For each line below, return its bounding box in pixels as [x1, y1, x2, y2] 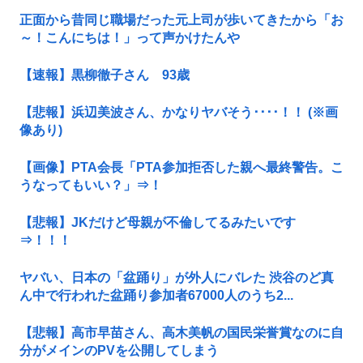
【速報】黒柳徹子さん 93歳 [19, 67, 190, 82]
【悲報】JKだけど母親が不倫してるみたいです [19, 215, 296, 229]
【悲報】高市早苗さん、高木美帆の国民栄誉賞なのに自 [19, 325, 344, 340]
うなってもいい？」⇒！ [19, 177, 162, 192]
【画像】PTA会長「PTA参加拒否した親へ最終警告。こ [19, 160, 344, 174]
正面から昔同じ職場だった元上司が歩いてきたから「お [19, 12, 344, 27]
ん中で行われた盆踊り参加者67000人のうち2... [19, 288, 293, 302]
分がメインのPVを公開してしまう [19, 343, 219, 357]
